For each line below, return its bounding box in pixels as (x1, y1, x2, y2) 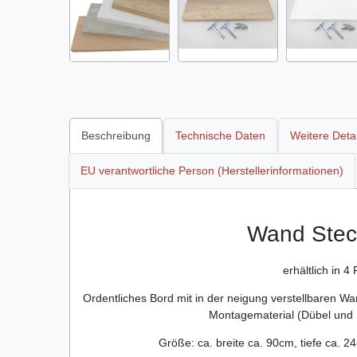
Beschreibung (81, 128, 151, 142)
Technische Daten (175, 128, 265, 142)
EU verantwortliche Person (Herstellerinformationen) (80, 164, 343, 178)
